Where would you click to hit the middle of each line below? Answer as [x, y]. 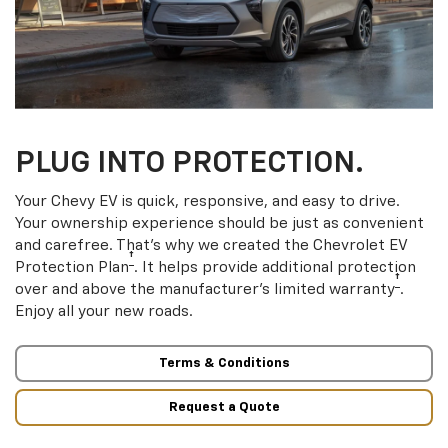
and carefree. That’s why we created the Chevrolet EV [211, 246]
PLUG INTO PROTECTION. [189, 164]
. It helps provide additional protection [275, 268]
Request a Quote [224, 407]
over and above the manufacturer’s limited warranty [205, 290]
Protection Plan [72, 268]
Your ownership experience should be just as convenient [219, 224]
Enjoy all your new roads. [104, 312]
